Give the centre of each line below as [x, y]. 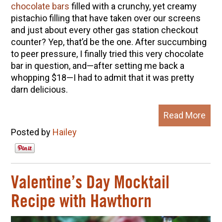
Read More [185, 115]
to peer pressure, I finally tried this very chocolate [107, 54]
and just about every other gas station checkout [104, 30]
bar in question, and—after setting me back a [97, 66]
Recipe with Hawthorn [81, 202]
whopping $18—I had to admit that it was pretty [102, 78]
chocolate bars [40, 6]
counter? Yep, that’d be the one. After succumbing [109, 42]
